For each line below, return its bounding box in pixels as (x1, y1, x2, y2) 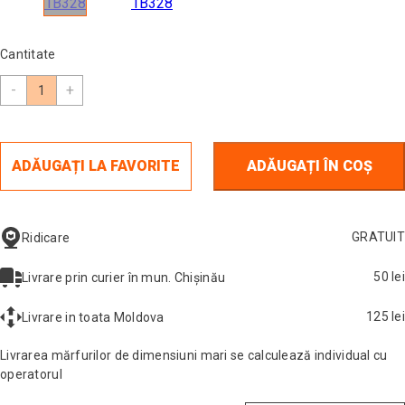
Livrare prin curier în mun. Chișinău (22, 269, 226, 285)
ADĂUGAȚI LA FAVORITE (12, 157, 180, 174)
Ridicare (22, 230, 71, 245)
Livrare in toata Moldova (22, 309, 165, 325)
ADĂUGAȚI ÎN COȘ (246, 157, 372, 174)
